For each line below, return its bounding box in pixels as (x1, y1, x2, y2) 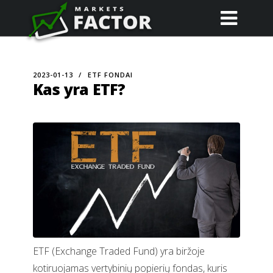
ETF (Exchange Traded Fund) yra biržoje (33, 244, 205, 258)
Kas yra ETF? (33, 79, 126, 99)
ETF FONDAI (88, 70, 133, 79)
